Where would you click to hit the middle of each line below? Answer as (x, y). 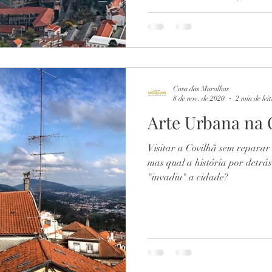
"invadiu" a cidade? (188, 177)
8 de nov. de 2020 (199, 98)
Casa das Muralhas (201, 88)
